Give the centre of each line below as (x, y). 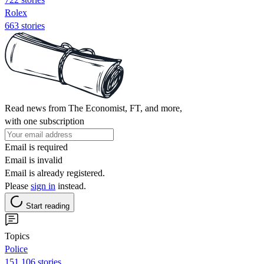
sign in (43, 186)
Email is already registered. (55, 173)
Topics (17, 236)
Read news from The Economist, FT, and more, (93, 108)
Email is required (36, 147)
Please (18, 186)
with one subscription (44, 121)
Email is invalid (34, 160)
